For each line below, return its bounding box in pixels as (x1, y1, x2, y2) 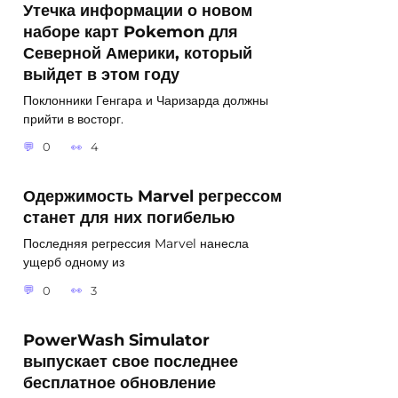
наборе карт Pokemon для (23, 21, 238, 41)
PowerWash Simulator (23, 330, 210, 349)
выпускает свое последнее (23, 351, 238, 370)
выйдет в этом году (23, 64, 179, 84)
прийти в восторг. (23, 110, 127, 127)
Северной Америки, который (23, 43, 252, 62)
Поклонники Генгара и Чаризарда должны (23, 92, 268, 108)
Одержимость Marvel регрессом (23, 187, 282, 206)
